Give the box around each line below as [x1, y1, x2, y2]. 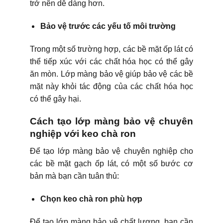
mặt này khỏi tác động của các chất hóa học [30, 82, 193, 91]
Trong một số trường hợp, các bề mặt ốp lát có [30, 44, 193, 53]
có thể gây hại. [30, 94, 81, 103]
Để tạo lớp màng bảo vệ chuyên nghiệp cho [30, 147, 193, 156]
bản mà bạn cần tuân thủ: [30, 172, 119, 181]
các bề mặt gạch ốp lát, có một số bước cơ [30, 159, 193, 168]
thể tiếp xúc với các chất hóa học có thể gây [30, 57, 193, 66]
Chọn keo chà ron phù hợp [40, 194, 142, 203]
